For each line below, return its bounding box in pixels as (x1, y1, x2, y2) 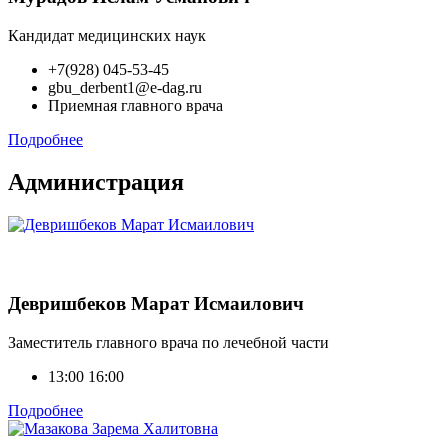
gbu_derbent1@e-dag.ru (48, 78, 202, 96)
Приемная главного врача (48, 96, 223, 114)
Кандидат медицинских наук (8, 26, 206, 44)
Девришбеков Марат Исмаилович (8, 293, 304, 315)
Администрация (8, 168, 184, 195)
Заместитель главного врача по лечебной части (8, 333, 329, 351)
